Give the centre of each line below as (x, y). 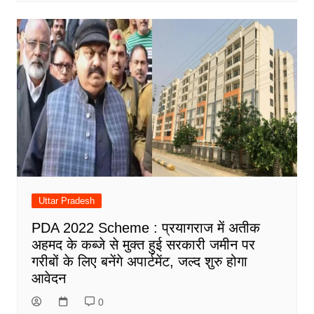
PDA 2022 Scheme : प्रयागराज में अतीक (145, 228)
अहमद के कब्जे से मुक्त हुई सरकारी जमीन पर (143, 245)
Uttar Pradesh (66, 201)
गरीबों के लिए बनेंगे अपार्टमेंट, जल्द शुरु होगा (139, 262)
